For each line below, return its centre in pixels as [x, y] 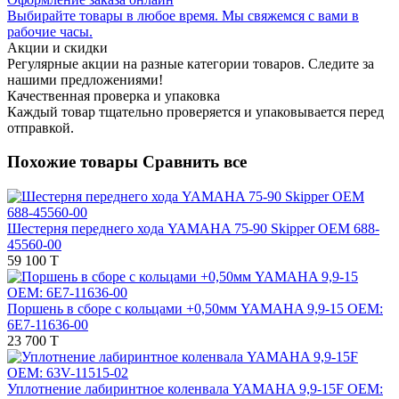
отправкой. [41, 127]
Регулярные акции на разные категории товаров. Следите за [191, 63]
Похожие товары [75, 162]
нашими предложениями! [85, 79]
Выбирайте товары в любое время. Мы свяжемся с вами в [183, 15]
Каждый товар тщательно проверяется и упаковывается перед [195, 111]
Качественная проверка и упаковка [114, 95]
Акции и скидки [57, 47]
